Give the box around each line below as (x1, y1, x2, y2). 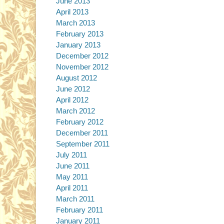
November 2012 (56, 62, 108, 71)
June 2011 (56, 161, 89, 170)
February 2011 (56, 205, 103, 214)
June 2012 (56, 84, 90, 93)
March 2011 (56, 194, 94, 203)
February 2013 (56, 29, 103, 38)
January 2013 (56, 40, 100, 49)
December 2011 (56, 128, 108, 137)
